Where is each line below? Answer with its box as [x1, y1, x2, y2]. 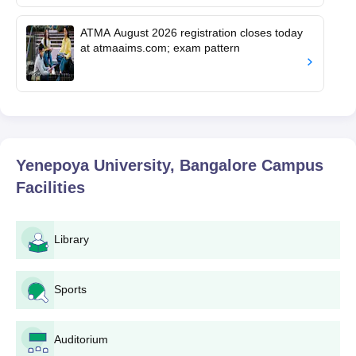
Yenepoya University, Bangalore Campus [16, 156, 323, 174]
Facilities [16, 178, 85, 196]
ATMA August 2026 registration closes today [80, 25, 303, 39]
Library [54, 232, 89, 246]
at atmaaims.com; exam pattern [80, 41, 240, 54]
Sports [54, 282, 87, 296]
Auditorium [54, 332, 108, 346]
